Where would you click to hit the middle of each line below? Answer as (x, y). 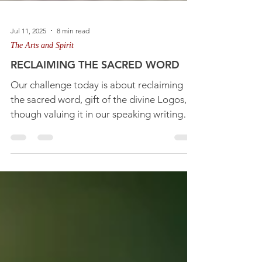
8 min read (73, 54)
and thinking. (38, 152)
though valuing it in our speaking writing (97, 137)
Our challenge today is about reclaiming (97, 108)
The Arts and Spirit (42, 69)
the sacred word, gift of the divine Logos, (99, 123)
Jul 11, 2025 (28, 54)
